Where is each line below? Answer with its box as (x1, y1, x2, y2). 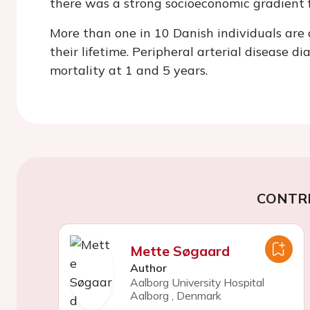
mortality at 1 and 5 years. (50, 62, 208, 78)
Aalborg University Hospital (129, 275, 264, 289)
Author (129, 261, 167, 275)
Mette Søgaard (129, 242, 230, 259)
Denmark (176, 289, 221, 302)
